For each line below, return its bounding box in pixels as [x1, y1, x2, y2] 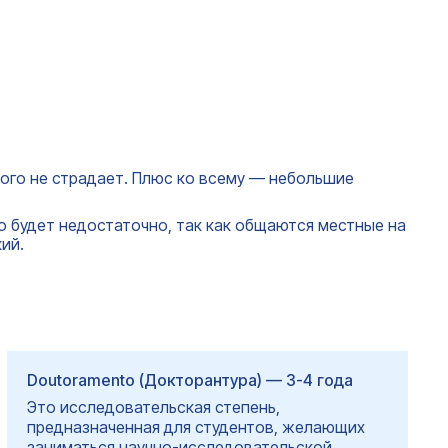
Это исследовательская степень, [26, 396, 280, 417]
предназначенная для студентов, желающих [26, 416, 365, 437]
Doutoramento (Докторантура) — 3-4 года [26, 369, 353, 390]
